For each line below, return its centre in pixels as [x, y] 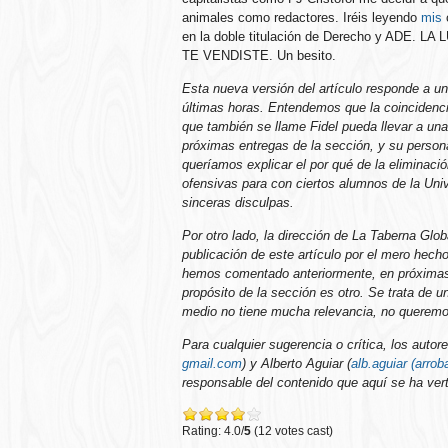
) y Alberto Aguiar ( [296, 363]
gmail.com [212, 363]
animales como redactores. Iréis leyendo [301, 17]
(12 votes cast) [292, 430]
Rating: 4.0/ [213, 430]
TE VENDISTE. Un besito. [259, 55]
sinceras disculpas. [238, 202]
